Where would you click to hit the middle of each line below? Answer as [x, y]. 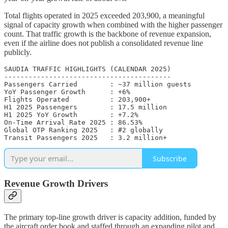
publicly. [18, 52]
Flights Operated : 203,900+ [77, 100]
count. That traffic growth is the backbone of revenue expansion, [108, 34]
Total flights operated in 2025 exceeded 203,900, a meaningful [104, 16]
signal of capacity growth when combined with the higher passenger [113, 25]
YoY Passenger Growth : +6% [67, 92]
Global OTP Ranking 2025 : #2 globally [83, 130]
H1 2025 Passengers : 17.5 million [85, 107]
